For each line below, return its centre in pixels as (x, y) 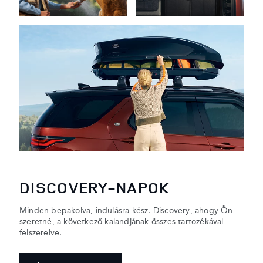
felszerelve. (41, 233)
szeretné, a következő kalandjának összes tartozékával (122, 222)
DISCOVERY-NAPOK (95, 187)
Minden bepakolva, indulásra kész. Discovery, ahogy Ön (126, 210)
